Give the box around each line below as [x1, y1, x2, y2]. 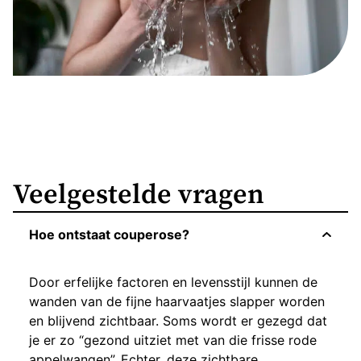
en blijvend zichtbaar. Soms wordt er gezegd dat [29, 313, 327, 329]
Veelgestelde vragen [13, 178, 264, 212]
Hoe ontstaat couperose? [29, 226, 189, 243]
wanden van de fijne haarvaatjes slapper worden [29, 293, 325, 309]
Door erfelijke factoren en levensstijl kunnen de [29, 274, 317, 290]
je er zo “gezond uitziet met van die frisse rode [29, 332, 317, 348]
